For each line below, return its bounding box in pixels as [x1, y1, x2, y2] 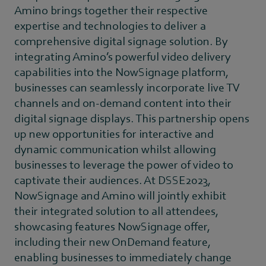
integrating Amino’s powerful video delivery [14, 49, 231, 64]
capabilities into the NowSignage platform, [14, 64, 229, 79]
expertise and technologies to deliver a [14, 18, 206, 33]
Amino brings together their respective [14, 2, 208, 17]
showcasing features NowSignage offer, [14, 218, 210, 233]
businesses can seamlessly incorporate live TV [14, 80, 240, 94]
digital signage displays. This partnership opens [14, 110, 249, 125]
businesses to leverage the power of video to [14, 157, 233, 172]
